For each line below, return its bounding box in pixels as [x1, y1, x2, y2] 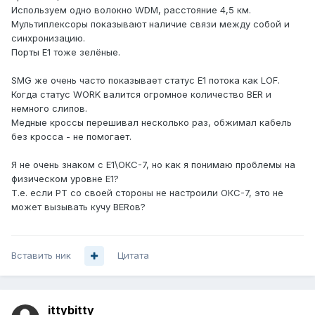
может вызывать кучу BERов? [11, 201, 146, 213]
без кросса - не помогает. [11, 131, 131, 143]
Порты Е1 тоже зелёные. [11, 46, 120, 58]
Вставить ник [11, 250, 71, 262]
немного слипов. [11, 103, 87, 115]
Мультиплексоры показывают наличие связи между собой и [11, 18, 290, 30]
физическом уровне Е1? [11, 173, 119, 185]
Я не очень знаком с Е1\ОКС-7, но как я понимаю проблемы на [11, 159, 295, 171]
